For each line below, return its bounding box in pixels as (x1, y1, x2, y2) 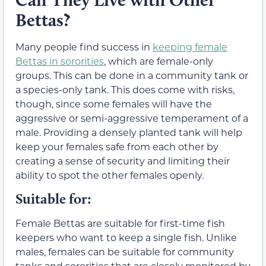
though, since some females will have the (15, 97, 212, 110)
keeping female (153, 40, 227, 53)
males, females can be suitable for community (15, 245, 234, 258)
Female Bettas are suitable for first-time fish (15, 216, 225, 229)
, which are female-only (104, 54, 213, 67)
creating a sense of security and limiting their (15, 154, 230, 167)
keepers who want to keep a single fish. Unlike (15, 230, 237, 243)
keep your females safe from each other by (15, 140, 218, 153)
